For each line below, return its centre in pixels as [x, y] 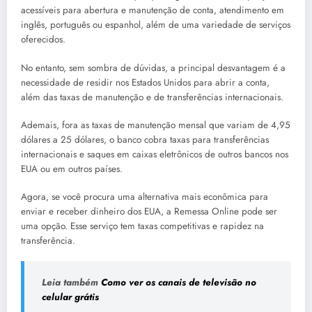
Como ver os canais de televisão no [179, 283]
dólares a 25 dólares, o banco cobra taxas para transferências [145, 139]
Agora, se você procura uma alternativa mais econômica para [145, 196]
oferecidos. [43, 40]
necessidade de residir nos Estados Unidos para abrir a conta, [145, 82]
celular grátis [70, 297]
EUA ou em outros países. [72, 169]
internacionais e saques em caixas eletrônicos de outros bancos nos [155, 154]
